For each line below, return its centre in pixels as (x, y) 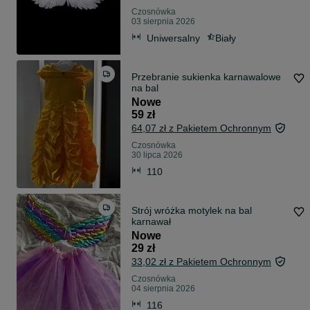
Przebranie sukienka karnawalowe (206, 77)
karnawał (151, 222)
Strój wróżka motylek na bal (192, 211)
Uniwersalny (173, 38)
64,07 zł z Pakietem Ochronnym (201, 128)
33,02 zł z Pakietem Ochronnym (201, 262)
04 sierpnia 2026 (163, 289)
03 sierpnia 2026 (163, 22)
